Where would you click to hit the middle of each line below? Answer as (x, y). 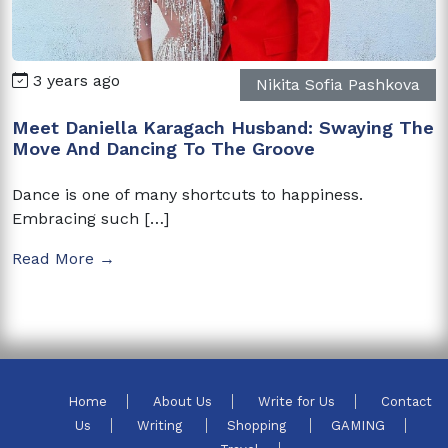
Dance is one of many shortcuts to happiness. (187, 194)
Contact (406, 401)
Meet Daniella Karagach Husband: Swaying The (223, 127)
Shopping (258, 425)
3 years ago (74, 80)
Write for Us (296, 401)
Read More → (63, 258)
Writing (161, 425)
